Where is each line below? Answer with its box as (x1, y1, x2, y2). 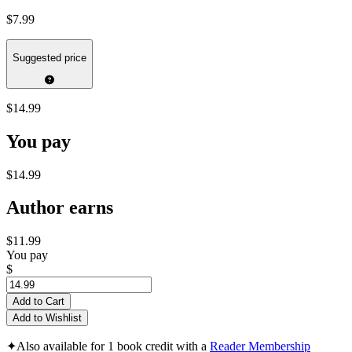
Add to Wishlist (13, 312, 82, 324)
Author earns (6, 197, 113, 218)
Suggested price (13, 52, 86, 64)
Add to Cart (13, 295, 64, 308)
